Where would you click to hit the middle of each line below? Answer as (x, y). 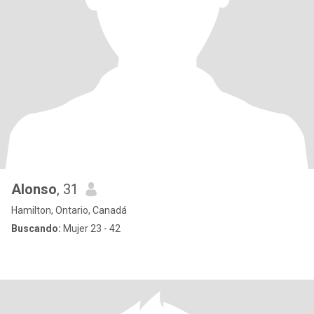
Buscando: (36, 228)
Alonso (34, 189)
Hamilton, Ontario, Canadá (69, 210)
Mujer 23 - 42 (91, 228)
